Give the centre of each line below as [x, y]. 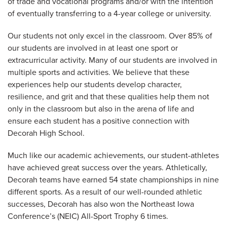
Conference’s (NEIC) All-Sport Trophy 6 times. [89, 216]
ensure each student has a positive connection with [99, 121]
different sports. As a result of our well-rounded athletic [105, 192]
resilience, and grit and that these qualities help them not [108, 97]
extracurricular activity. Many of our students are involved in [112, 60]
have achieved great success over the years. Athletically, [107, 167]
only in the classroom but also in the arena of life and [101, 109]
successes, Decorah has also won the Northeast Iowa [101, 204]
